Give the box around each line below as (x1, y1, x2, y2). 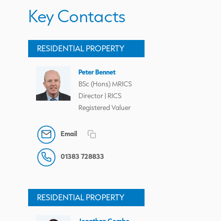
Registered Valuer (78, 103, 131, 111)
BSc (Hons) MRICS (78, 79, 132, 88)
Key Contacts (28, 5, 126, 27)
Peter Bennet (78, 67, 115, 76)
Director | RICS (78, 91, 121, 100)
